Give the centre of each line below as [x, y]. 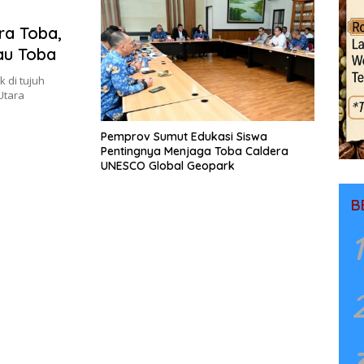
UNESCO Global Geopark [168, 165]
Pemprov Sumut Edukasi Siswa [184, 136]
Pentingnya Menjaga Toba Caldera [195, 151]
